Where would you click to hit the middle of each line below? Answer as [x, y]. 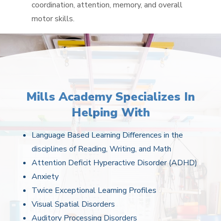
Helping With [110, 112]
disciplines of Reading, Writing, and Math [101, 149]
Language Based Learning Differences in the [107, 135]
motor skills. [53, 19]
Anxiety [45, 177]
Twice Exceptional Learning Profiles [94, 190]
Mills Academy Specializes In [110, 97]
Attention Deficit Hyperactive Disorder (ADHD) [114, 163]
